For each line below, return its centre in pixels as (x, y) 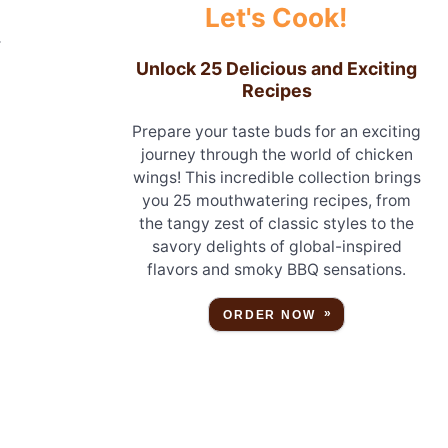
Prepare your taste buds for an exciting (277, 131)
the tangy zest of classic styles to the (277, 223)
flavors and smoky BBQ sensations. (277, 269)
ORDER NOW (269, 314)
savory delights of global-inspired (276, 246)
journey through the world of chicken (276, 154)
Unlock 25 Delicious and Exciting (277, 69)
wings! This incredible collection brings (276, 177)
